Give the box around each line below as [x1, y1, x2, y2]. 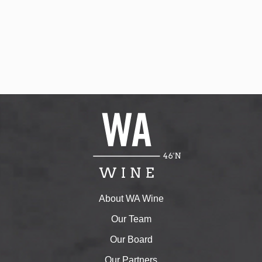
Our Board [109, 234, 153, 244]
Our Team [111, 213, 151, 224]
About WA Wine [98, 193, 164, 204]
